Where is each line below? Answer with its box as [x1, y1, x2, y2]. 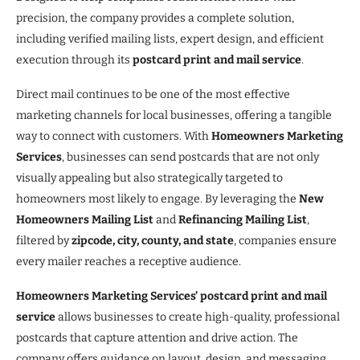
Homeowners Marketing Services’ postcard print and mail [16, 288, 327, 303]
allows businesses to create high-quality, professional [55, 309, 340, 324]
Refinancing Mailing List [178, 212, 307, 227]
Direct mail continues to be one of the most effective [16, 87, 290, 101]
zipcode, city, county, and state [72, 233, 234, 247]
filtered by [16, 233, 72, 247]
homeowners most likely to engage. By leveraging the [16, 191, 299, 206]
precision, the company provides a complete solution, [16, 10, 294, 25]
